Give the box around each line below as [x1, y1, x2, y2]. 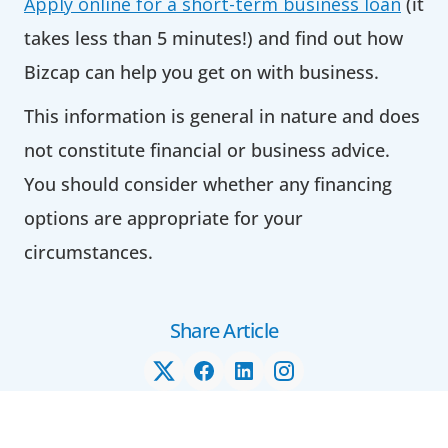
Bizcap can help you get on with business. [24, 59, 379, 84]
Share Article [169, 316, 279, 344]
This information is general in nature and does [24, 103, 420, 128]
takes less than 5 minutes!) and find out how [24, 25, 403, 50]
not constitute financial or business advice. [24, 137, 390, 162]
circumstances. [24, 239, 153, 264]
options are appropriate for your [24, 205, 303, 230]
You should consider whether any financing [24, 171, 392, 196]
